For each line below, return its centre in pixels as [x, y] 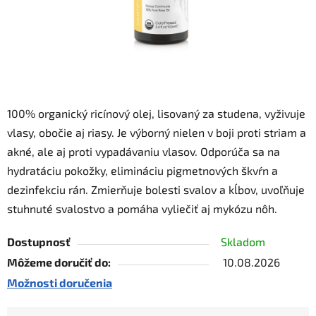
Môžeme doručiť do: [59, 262]
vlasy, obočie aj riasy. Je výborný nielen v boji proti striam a [157, 133]
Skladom [243, 242]
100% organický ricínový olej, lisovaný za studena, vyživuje [156, 114]
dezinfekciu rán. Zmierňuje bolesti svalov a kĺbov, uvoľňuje [156, 190]
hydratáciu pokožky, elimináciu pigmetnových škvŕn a [142, 171]
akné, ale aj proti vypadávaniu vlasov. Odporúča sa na [144, 152]
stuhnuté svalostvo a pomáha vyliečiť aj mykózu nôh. [142, 209]
